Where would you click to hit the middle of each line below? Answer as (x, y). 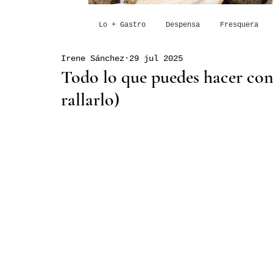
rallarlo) (90, 100)
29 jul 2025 (156, 58)
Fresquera (239, 25)
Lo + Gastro (122, 25)
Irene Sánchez (93, 58)
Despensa (183, 25)
